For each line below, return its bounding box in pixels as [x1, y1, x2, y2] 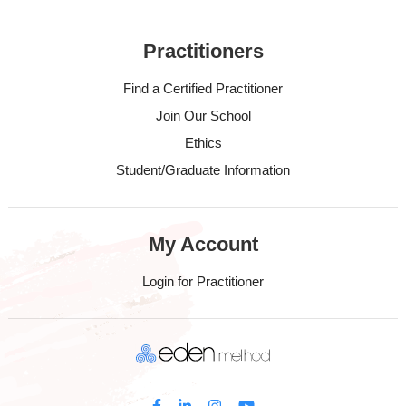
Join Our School [155, 108, 251, 123]
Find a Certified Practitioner [123, 81, 283, 96]
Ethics [184, 135, 222, 150]
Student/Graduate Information [116, 162, 290, 178]
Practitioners [142, 40, 264, 63]
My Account [148, 233, 258, 256]
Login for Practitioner [142, 274, 264, 289]
